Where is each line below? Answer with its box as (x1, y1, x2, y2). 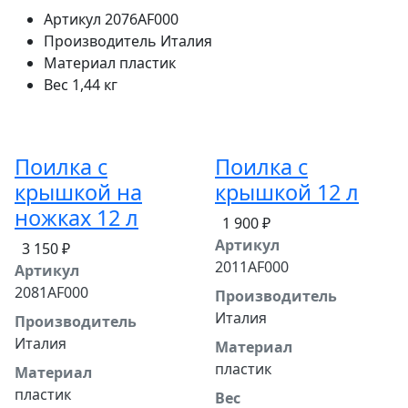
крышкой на (15, 177, 142, 207)
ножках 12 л (15, 202, 138, 232)
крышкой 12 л (215, 177, 359, 207)
